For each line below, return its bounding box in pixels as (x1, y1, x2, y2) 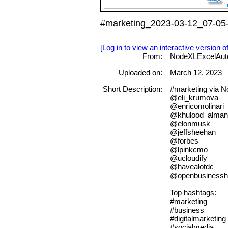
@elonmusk (169, 119, 210, 128)
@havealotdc (169, 162, 214, 172)
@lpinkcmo (169, 145, 208, 154)
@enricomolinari (169, 102, 224, 111)
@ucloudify (169, 154, 207, 163)
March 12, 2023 (169, 68, 222, 77)
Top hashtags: (169, 188, 216, 197)
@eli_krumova (169, 93, 218, 102)
